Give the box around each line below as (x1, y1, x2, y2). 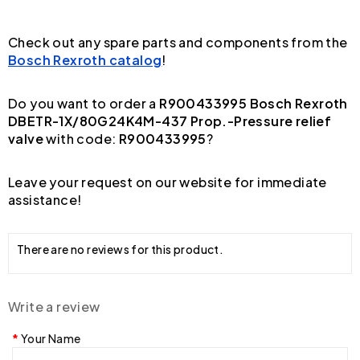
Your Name (20, 330, 81, 346)
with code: (43, 129, 119, 147)
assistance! (8, 190, 82, 208)
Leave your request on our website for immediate (8, 173, 327, 190)
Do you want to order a (8, 94, 160, 112)
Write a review (8, 297, 100, 315)
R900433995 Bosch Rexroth (159, 94, 348, 112)
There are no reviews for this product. (17, 241, 224, 256)
